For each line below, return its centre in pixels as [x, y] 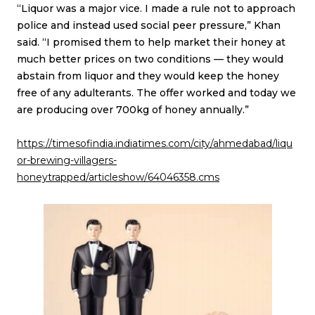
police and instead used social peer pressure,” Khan [149, 25]
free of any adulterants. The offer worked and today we [156, 93]
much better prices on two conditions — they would [150, 59]
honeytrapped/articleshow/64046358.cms [118, 177]
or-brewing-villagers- [67, 160]
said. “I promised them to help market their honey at [151, 42]
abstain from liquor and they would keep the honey [148, 76]
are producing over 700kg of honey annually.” [133, 110]
